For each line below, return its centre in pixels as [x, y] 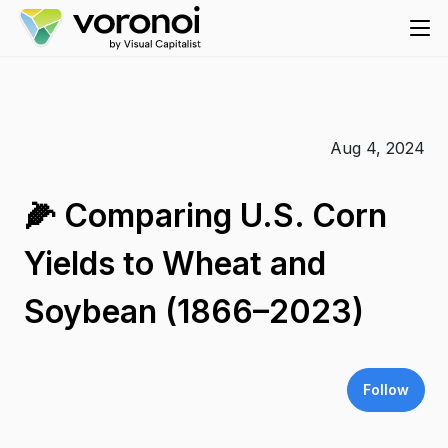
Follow [385, 389]
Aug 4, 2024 [377, 148]
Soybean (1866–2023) [193, 311]
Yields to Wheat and [174, 263]
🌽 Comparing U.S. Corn [205, 215]
